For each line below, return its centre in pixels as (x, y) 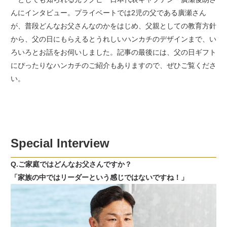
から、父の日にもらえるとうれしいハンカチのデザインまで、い (113, 39)
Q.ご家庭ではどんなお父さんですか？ (71, 164)
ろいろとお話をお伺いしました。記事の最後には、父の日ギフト (113, 52)
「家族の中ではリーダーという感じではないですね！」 (99, 178)
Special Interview (60, 143)
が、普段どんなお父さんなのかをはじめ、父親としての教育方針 (113, 26)
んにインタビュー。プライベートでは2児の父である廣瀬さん (108, 12)
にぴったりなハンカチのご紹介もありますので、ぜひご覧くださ (113, 65)
